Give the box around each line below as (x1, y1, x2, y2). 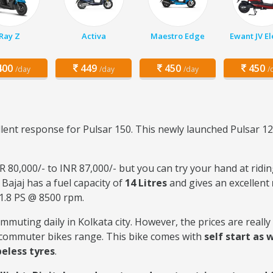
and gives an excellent (167, 176, 272, 190)
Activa (81, 30, 106, 41)
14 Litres (125, 176, 167, 190)
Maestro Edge (151, 30, 205, 41)
